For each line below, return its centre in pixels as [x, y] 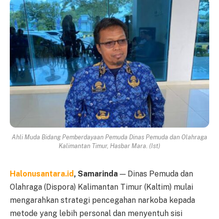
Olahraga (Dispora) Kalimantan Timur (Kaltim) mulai [101, 187]
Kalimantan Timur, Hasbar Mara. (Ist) [109, 146]
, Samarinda [96, 174]
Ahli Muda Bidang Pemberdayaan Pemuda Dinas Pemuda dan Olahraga [109, 137]
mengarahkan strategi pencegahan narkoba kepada [102, 200]
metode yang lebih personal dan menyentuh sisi [96, 213]
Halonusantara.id [42, 174]
